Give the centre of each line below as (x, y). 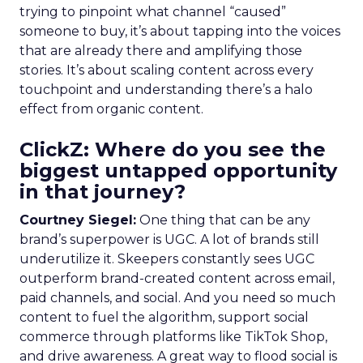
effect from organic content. (111, 109)
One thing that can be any (223, 220)
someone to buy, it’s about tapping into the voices (180, 31)
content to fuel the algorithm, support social (164, 317)
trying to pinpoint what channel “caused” (153, 12)
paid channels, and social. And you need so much (177, 298)
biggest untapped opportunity (178, 171)
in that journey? (102, 192)
